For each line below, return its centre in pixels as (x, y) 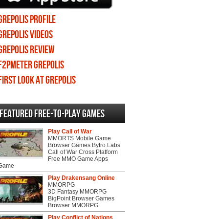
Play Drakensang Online (81, 178)
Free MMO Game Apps (78, 159)
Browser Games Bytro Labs (84, 145)
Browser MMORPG (73, 205)
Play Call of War (70, 131)
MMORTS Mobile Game (79, 138)
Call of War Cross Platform (83, 152)
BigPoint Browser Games (81, 198)
